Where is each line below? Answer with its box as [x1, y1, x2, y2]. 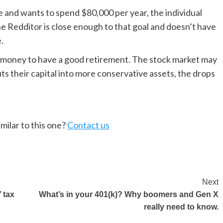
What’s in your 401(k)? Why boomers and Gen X [38, 190, 219, 199]
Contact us [67, 119, 110, 131]
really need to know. [143, 203, 219, 212]
